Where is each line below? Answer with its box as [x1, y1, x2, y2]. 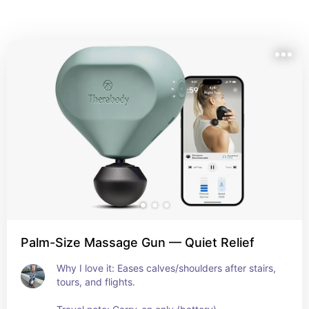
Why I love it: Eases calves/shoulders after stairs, [57, 262, 276, 274]
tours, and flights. [57, 276, 138, 288]
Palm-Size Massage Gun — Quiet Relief [21, 235, 255, 250]
